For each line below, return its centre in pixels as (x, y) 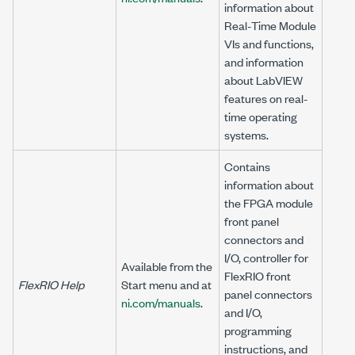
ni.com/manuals (161, 302)
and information (264, 61)
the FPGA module (269, 202)
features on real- (266, 98)
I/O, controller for (266, 257)
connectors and (264, 239)
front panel (252, 221)
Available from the (167, 266)
